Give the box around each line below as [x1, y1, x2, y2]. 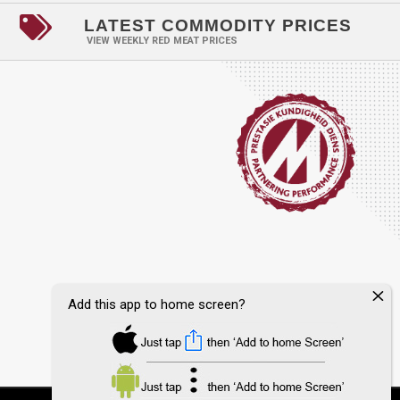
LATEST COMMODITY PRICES [84, 15, 352, 35]
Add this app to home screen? [68, 296, 246, 312]
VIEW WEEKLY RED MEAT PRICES [87, 34, 237, 46]
